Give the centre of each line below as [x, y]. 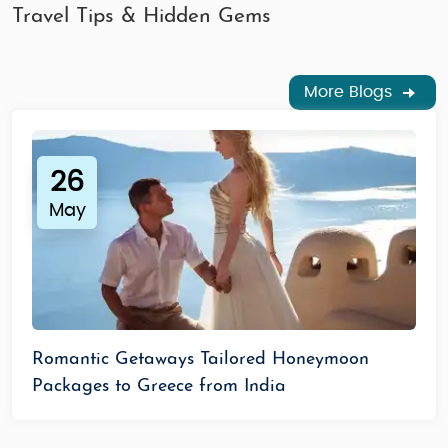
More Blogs [350, 91]
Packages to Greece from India [159, 386]
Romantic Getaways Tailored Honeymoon [200, 359]
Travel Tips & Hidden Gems [141, 16]
